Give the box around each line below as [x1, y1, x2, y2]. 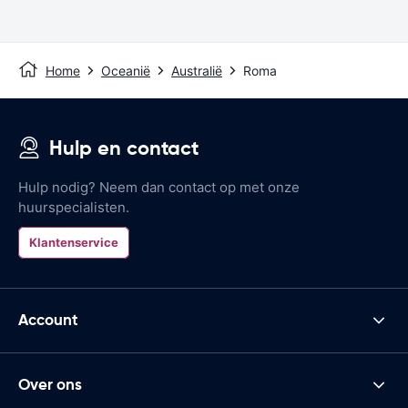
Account [18, 310, 78, 331]
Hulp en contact [49, 135, 199, 160]
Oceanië [101, 62, 150, 78]
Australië [171, 62, 222, 78]
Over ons [18, 374, 82, 395]
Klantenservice [29, 234, 118, 250]
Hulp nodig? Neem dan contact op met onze [18, 178, 300, 196]
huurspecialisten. [18, 198, 129, 216]
